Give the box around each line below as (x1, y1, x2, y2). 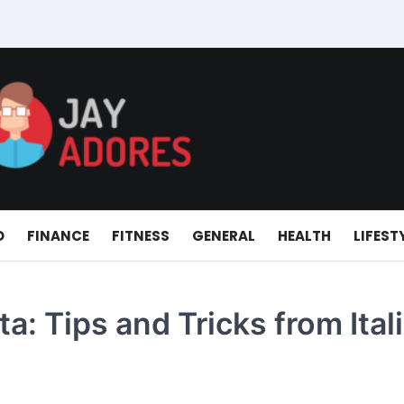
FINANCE (27, 225, 89, 245)
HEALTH (278, 225, 331, 245)
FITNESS (112, 225, 170, 245)
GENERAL (192, 225, 255, 245)
